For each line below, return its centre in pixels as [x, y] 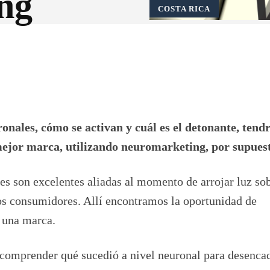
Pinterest [35, 48]
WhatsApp [118, 48]
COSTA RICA [184, 8]
